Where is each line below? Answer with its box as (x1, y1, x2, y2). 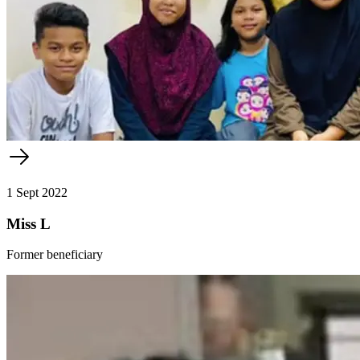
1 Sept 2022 (6, 185, 67, 199)
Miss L (6, 215, 51, 232)
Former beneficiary (6, 247, 103, 262)
